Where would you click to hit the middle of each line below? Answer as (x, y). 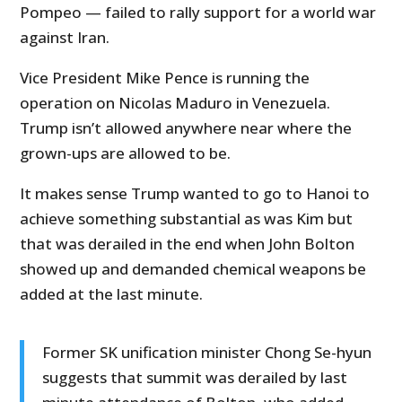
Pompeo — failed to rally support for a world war (198, 13)
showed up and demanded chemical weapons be (193, 269)
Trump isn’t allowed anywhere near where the (186, 128)
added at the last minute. (112, 294)
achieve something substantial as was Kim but (187, 219)
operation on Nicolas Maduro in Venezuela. (175, 103)
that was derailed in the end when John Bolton (188, 244)
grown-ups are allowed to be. (126, 153)
